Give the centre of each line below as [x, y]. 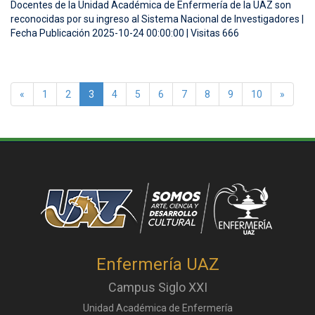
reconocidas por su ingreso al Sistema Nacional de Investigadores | [157, 19]
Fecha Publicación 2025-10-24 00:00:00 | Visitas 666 [125, 33]
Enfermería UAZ [157, 265]
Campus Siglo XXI [157, 288]
